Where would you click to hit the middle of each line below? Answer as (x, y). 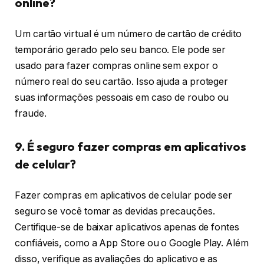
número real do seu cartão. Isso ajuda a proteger (122, 82)
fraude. (31, 114)
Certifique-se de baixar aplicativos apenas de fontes (127, 227)
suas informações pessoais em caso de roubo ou (122, 98)
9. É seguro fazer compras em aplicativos (131, 146)
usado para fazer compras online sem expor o (116, 66)
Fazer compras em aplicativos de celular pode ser (124, 196)
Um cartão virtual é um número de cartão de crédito (128, 34)
